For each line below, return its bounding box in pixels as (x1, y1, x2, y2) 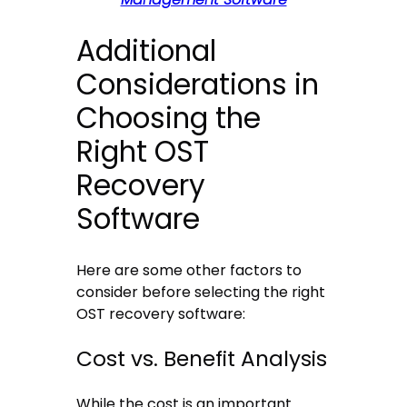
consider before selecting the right (76, 281, 326, 303)
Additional (76, 30, 217, 71)
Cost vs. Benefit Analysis (76, 343, 328, 373)
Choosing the (76, 97, 262, 138)
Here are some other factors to (76, 259, 303, 281)
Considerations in (76, 64, 320, 104)
